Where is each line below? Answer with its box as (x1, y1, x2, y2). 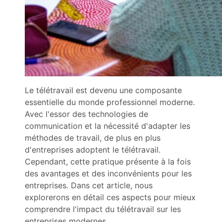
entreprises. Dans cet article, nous (25, 180, 153, 190)
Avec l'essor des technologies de (25, 109, 148, 119)
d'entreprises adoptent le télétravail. (25, 145, 161, 155)
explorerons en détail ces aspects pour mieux (25, 192, 196, 202)
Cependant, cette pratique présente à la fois (25, 157, 191, 166)
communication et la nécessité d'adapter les (25, 121, 190, 131)
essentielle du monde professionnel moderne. (25, 97, 195, 107)
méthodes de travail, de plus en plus (25, 133, 161, 143)
